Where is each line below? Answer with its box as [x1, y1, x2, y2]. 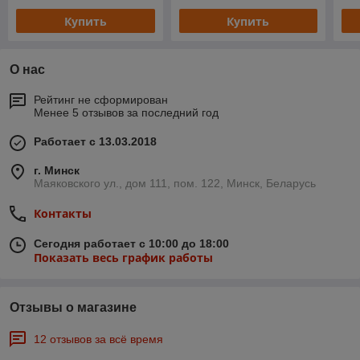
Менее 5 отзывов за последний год [34, 106, 219, 120]
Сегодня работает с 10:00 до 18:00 [34, 237, 229, 251]
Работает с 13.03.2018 [34, 135, 157, 149]
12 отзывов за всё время [34, 333, 163, 346]
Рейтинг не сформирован [34, 93, 168, 107]
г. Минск [34, 164, 80, 178]
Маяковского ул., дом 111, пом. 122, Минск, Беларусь [34, 177, 316, 190]
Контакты [34, 206, 92, 222]
